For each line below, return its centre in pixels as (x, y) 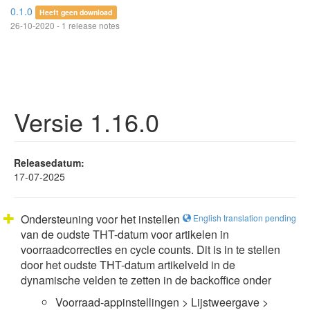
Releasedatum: (49, 163)
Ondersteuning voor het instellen (100, 219)
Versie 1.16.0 (86, 121)
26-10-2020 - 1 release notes (65, 25)
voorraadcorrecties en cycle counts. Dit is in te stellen (151, 249)
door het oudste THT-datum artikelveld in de (128, 265)
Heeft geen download (76, 12)
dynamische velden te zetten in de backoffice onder (146, 280)
